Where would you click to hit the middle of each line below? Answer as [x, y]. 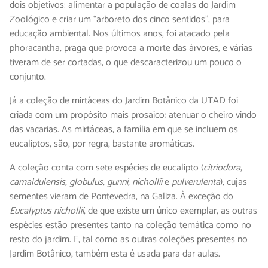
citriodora [222, 168]
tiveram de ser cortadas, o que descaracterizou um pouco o [126, 63]
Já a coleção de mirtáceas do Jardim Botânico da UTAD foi [124, 101]
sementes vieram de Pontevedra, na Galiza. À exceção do [121, 197]
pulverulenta [196, 182]
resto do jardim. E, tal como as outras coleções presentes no [129, 240]
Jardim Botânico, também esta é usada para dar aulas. [115, 254]
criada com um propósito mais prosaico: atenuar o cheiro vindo [133, 115]
